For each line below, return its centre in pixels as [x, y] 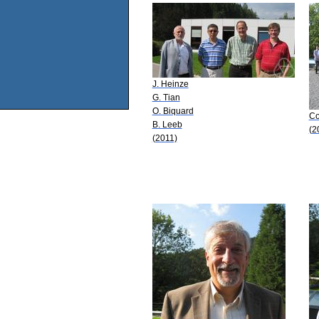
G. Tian [166, 97]
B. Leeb [167, 124]
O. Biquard [173, 111]
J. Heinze [170, 84]
